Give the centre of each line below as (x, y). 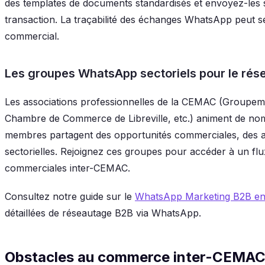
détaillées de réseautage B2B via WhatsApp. (103, 213)
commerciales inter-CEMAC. (67, 168)
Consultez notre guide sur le (70, 196)
